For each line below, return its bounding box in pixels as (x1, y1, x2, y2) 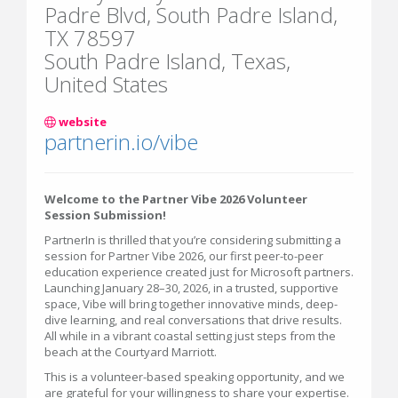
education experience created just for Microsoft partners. (44, 264, 354, 280)
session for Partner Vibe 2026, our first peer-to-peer (44, 248, 323, 264)
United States (44, 69, 168, 99)
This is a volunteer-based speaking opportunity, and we (44, 369, 345, 385)
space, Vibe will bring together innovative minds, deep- (44, 296, 338, 312)
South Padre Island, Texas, (44, 46, 291, 76)
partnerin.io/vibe (44, 127, 198, 156)
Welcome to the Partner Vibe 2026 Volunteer (44, 191, 307, 207)
